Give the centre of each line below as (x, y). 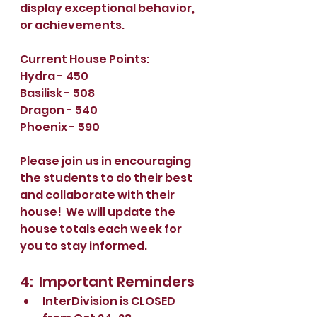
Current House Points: (85, 59)
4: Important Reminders (107, 281)
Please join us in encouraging (106, 161)
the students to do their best (107, 178)
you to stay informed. (83, 246)
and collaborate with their (98, 195)
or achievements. (74, 25)
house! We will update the (99, 212)
